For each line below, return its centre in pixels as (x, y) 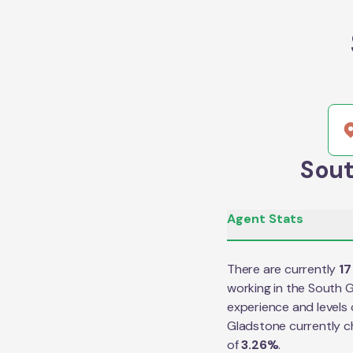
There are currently (283, 269)
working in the (268, 288)
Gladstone (257, 326)
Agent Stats (265, 219)
